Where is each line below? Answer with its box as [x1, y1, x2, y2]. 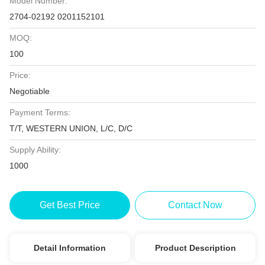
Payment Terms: [9, 108, 70, 117]
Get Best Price [39, 200, 100, 210]
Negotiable [9, 86, 50, 96]
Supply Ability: [9, 145, 61, 154]
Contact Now [168, 200, 223, 210]
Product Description [154, 243, 236, 253]
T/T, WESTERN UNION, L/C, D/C [9, 124, 132, 133]
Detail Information [33, 243, 106, 253]
